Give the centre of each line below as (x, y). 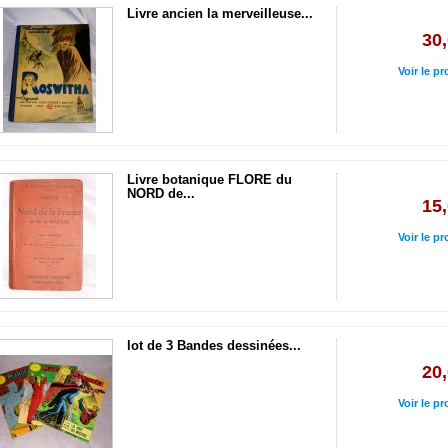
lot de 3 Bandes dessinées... (214, 345)
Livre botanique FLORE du (209, 179)
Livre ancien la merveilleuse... (220, 13)
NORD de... (161, 193)
